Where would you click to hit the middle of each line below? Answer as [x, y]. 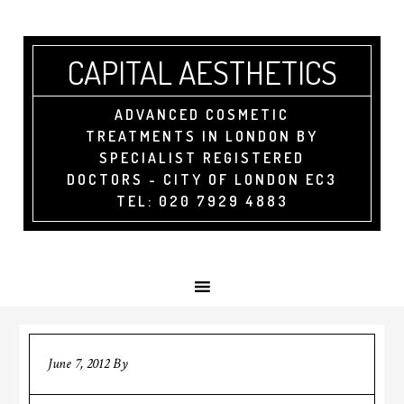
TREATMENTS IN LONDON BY [202, 136]
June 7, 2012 [79, 364]
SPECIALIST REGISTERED [202, 158]
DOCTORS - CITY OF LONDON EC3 [202, 179]
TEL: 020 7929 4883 [202, 201]
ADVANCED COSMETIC [202, 115]
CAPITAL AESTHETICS [202, 72]
